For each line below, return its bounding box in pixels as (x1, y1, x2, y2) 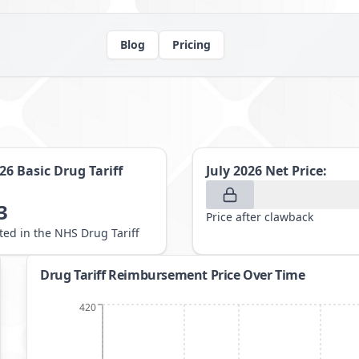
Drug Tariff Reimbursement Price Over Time (40, 266, 305, 284)
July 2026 (206, 162, 262, 179)
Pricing (171, 37, 211, 52)
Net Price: (265, 162, 327, 179)
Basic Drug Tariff (16, 162, 123, 179)
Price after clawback (206, 209, 313, 224)
